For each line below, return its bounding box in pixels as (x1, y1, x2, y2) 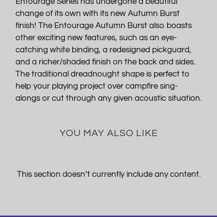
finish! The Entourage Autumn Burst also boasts (15, 21, 192, 30)
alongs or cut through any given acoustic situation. (15, 93, 201, 103)
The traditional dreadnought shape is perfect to (15, 69, 190, 78)
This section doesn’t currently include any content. (16, 170, 201, 179)
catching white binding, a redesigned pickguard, (15, 45, 191, 54)
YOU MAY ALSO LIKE (59, 127, 158, 138)
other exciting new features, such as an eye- (15, 33, 177, 42)
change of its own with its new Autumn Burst (15, 9, 180, 18)
